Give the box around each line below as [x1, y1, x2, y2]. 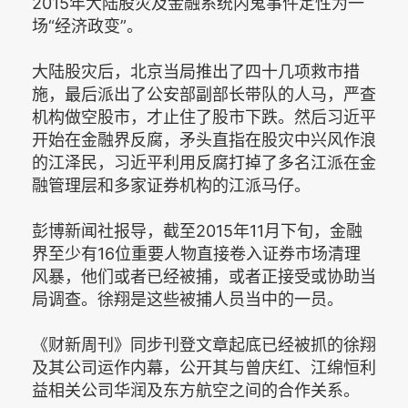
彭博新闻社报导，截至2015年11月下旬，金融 [32, 220, 362, 240]
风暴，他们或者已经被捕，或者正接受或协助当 [32, 266, 376, 286]
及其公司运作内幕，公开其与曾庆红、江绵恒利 [32, 357, 376, 377]
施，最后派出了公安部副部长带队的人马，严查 [32, 84, 376, 104]
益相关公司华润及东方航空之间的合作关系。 [32, 380, 360, 400]
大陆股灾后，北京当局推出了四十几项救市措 [32, 61, 360, 81]
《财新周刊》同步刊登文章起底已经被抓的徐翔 [32, 334, 376, 354]
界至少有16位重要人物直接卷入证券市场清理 [32, 243, 361, 263]
